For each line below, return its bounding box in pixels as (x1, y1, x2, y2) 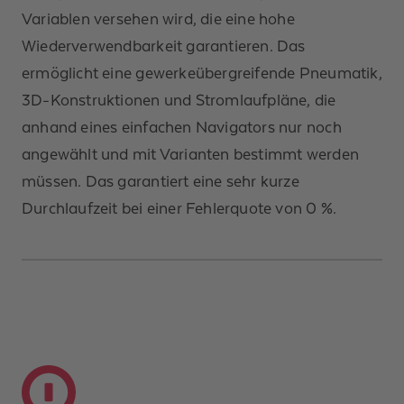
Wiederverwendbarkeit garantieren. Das (22, 37, 306, 56)
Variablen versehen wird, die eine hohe (22, 10, 295, 29)
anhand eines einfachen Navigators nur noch (22, 118, 342, 137)
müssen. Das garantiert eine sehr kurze (22, 172, 299, 191)
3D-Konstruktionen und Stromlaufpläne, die (22, 91, 336, 110)
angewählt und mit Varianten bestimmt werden (22, 145, 359, 164)
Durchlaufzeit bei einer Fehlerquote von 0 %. (22, 199, 337, 218)
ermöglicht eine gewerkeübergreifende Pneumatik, (22, 64, 382, 83)
